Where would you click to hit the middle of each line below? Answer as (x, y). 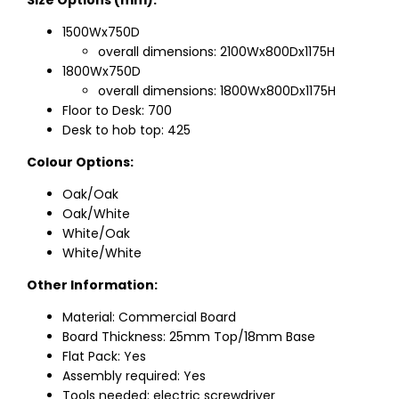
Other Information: (92, 285)
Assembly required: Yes (134, 376)
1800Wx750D (102, 72)
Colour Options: (80, 163)
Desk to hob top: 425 (126, 130)
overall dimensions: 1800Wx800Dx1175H (217, 91)
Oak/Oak (90, 195)
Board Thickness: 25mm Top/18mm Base (189, 337)
